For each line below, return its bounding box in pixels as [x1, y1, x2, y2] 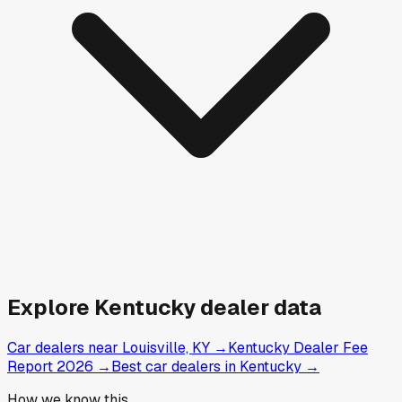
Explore [7, 293, 94, 321]
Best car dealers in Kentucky [111, 357, 301, 377]
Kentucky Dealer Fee [228, 338, 368, 358]
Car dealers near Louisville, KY [7, 338, 210, 358]
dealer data [196, 293, 321, 321]
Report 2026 [7, 357, 93, 377]
